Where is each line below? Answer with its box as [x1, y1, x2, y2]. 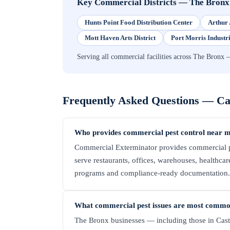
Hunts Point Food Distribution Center [85, 18, 193, 27]
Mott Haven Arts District [85, 34, 156, 42]
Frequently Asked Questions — [63, 94, 217, 107]
